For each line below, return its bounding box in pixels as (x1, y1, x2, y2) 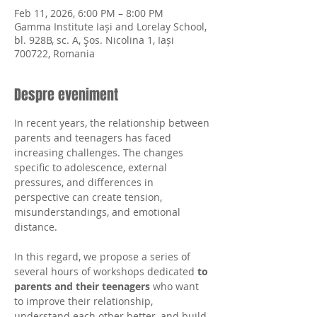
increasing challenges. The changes (14, 146, 186, 159)
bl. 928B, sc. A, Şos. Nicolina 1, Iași (14, 33, 174, 47)
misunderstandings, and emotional (14, 205, 183, 219)
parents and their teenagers (14, 279, 150, 293)
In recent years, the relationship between (14, 116, 212, 129)
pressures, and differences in (14, 175, 156, 189)
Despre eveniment (14, 84, 118, 105)
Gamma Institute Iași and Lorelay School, (14, 20, 207, 33)
